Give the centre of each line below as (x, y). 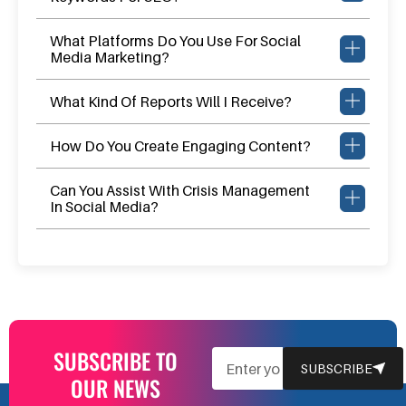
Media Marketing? (110, 57)
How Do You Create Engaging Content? (180, 145)
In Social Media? (104, 206)
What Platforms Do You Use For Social (175, 40)
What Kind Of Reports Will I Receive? (171, 101)
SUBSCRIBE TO (115, 361)
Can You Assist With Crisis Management (180, 190)
